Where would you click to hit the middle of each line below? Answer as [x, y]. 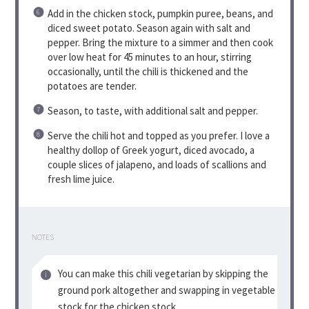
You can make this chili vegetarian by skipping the [163, 274]
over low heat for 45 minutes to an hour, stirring [149, 57]
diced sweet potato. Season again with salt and [149, 28]
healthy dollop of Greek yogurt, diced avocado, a [151, 150]
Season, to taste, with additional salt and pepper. [152, 110]
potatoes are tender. [92, 86]
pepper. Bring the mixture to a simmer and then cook [160, 42]
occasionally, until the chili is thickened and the [148, 71]
